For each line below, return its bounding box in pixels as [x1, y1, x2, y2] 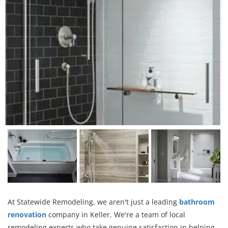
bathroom [179, 196, 215, 207]
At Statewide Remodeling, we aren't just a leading [8, 196, 179, 207]
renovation [8, 209, 46, 219]
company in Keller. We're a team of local [46, 209, 185, 219]
